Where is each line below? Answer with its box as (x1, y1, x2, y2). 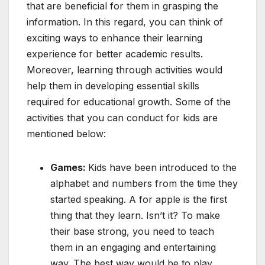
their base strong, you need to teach (50, 225, 214, 238)
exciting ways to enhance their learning (27, 32, 202, 44)
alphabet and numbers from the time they (50, 177, 238, 190)
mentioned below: (27, 128, 109, 140)
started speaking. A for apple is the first (50, 193, 227, 206)
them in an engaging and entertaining (50, 241, 216, 254)
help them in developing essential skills (27, 80, 199, 92)
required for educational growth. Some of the (27, 96, 231, 108)
